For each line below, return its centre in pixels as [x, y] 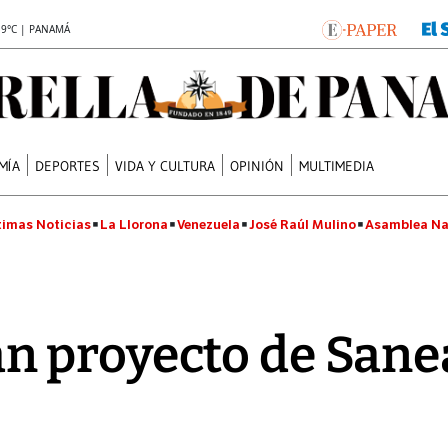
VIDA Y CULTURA [165, 165]
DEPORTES [68, 165]
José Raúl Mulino [302, 224]
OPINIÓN [257, 165]
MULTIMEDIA [337, 165]
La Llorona [134, 224]
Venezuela [208, 224]
